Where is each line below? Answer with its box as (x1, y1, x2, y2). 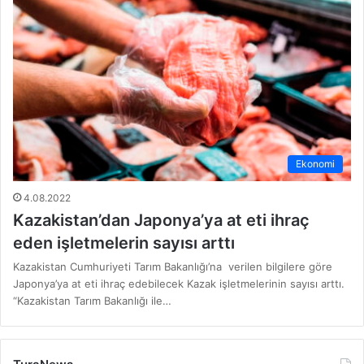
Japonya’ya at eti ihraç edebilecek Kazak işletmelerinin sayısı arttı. (13, 277, 344, 291)
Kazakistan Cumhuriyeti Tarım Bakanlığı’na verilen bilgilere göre (13, 260, 332, 274)
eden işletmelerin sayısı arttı (13, 233, 235, 253)
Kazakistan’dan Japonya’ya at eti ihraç (13, 210, 310, 231)
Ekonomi (296, 158, 335, 171)
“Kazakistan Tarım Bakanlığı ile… (13, 294, 171, 308)
